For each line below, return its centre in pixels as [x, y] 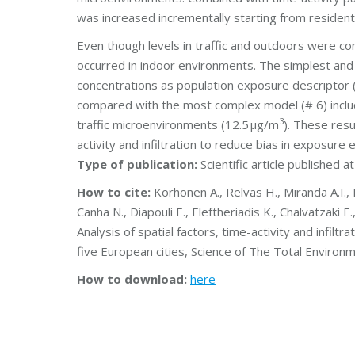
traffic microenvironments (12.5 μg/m [178, 124]
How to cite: [115, 192]
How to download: [132, 279]
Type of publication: [137, 164]
